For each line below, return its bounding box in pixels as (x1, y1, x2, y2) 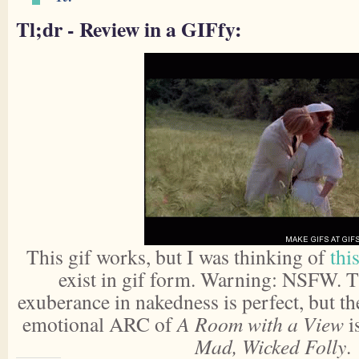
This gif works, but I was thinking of (26, 243, 330, 270)
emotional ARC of (22, 310, 177, 337)
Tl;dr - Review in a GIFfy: (16, 14, 242, 44)
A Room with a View (176, 310, 344, 337)
